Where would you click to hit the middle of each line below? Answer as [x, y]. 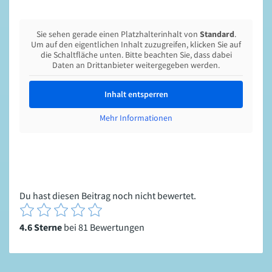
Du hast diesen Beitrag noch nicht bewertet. [108, 196]
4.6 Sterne [41, 227]
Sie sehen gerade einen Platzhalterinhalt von [118, 34]
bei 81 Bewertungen [103, 227]
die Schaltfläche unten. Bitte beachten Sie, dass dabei [136, 55]
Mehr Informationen [136, 118]
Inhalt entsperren [136, 94]
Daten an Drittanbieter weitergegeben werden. [136, 65]
